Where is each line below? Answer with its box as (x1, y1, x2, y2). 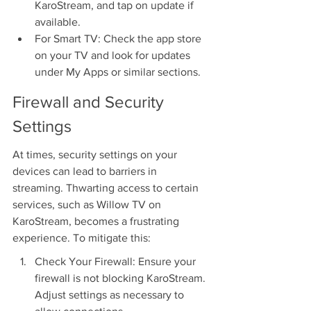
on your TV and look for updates (35, 49, 193, 62)
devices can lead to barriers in (12, 165, 160, 178)
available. (35, 16, 81, 28)
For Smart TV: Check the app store (35, 33, 204, 45)
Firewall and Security (12, 92, 168, 111)
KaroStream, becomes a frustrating (12, 215, 182, 228)
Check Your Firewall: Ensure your (35, 255, 199, 268)
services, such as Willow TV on (12, 199, 164, 211)
